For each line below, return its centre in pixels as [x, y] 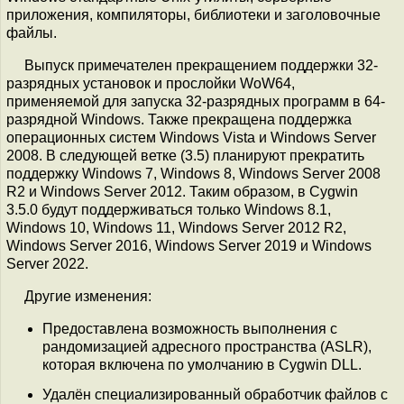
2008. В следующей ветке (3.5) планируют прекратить [185, 156]
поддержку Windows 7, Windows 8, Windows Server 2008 [193, 174]
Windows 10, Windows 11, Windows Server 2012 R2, [176, 228]
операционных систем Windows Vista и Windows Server [191, 138]
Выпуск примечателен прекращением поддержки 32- [201, 65]
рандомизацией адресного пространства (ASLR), [207, 347]
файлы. [32, 33]
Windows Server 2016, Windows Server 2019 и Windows [189, 246]
